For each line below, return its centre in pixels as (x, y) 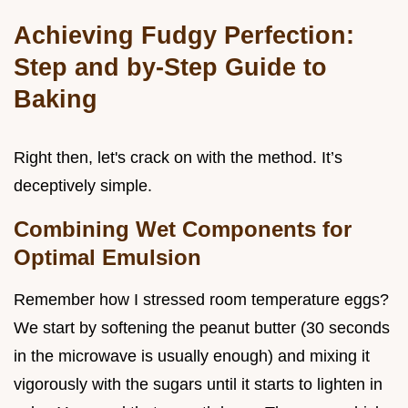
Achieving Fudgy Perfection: (184, 35)
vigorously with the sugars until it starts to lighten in (198, 384)
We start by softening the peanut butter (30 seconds (202, 327)
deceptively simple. (83, 185)
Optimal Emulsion (107, 257)
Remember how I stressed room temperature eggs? (201, 299)
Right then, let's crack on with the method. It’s (178, 157)
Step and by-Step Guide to (170, 66)
